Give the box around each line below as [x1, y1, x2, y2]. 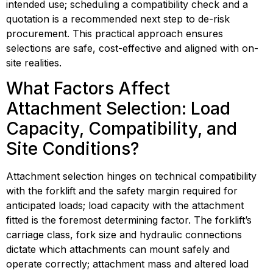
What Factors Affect [6, 78, 170, 99]
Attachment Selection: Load [6, 98, 230, 119]
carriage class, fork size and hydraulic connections [6, 229, 242, 241]
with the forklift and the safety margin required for [6, 185, 238, 197]
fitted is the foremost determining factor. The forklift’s [6, 214, 252, 227]
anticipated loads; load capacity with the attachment [6, 199, 244, 212]
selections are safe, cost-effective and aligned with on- [6, 42, 258, 55]
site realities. [6, 57, 62, 69]
